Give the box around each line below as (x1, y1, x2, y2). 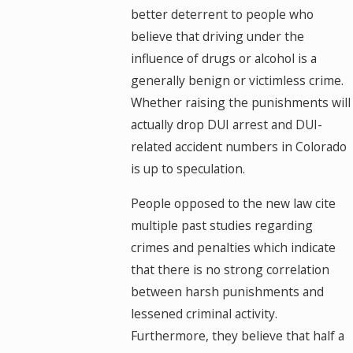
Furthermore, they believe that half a (131, 326, 345, 344)
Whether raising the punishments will (131, 94, 351, 112)
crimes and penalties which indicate (131, 238, 336, 256)
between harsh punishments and (131, 282, 325, 300)
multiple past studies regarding (131, 216, 314, 234)
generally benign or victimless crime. (131, 72, 344, 90)
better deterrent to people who (131, 6, 314, 24)
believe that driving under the (131, 28, 305, 46)
